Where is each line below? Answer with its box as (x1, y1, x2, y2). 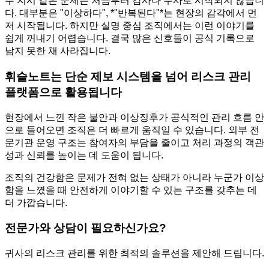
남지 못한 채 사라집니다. (5, 46, 110, 56)
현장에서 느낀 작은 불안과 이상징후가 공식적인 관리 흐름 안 (5, 112, 264, 122)
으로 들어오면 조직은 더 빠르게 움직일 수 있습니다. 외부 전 (5, 124, 259, 135)
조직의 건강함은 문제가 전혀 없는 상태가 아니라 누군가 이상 (5, 172, 264, 183)
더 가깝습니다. (5, 197, 67, 208)
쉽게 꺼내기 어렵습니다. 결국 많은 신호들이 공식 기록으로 (5, 33, 255, 44)
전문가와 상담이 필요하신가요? (5, 222, 166, 235)
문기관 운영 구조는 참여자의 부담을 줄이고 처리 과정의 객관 (5, 137, 264, 148)
